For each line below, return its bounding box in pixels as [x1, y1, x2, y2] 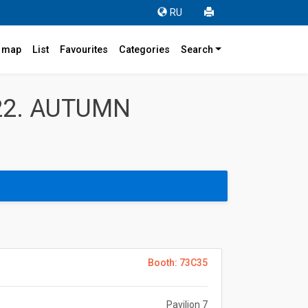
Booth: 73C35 [148, 257, 208, 268]
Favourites [59, 43, 108, 56]
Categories [118, 43, 170, 56]
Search [180, 43, 213, 56]
